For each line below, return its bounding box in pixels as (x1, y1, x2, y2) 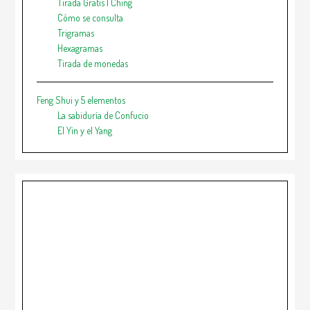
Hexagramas (57, 42, 103, 54)
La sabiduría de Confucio (57, 109, 149, 121)
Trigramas (57, 26, 95, 39)
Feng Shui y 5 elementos (37, 93, 126, 106)
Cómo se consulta (57, 11, 124, 24)
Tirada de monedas (57, 57, 129, 69)
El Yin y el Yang (57, 124, 113, 136)
